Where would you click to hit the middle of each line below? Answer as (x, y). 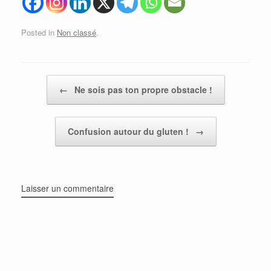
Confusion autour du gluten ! (129, 131)
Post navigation (48, 80)
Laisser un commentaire (67, 188)
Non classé (77, 32)
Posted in (39, 32)
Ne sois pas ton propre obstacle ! (142, 89)
